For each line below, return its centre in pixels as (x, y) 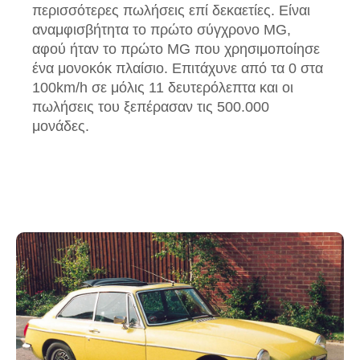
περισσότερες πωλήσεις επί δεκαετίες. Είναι (171, 11)
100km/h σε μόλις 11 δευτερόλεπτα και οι (163, 88)
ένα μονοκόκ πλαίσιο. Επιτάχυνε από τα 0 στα (178, 69)
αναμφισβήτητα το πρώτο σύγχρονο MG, (162, 30)
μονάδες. (61, 127)
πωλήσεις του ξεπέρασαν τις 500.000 (151, 107)
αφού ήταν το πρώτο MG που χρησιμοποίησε (176, 49)
